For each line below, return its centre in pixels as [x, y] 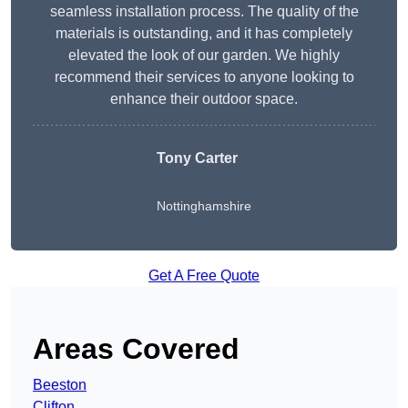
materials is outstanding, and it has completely [204, 34]
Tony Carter [197, 158]
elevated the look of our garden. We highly [204, 56]
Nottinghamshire [204, 206]
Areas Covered [136, 349]
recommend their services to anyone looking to [204, 77]
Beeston [60, 385]
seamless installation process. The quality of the [204, 12]
